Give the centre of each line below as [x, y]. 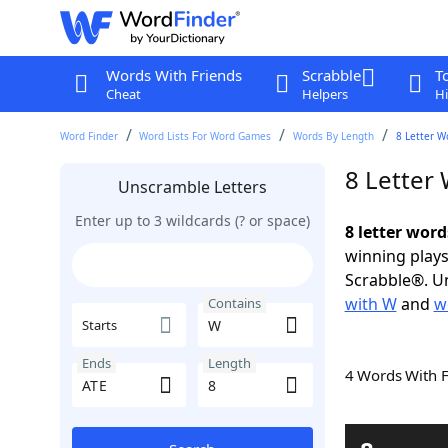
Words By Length [334, 136]
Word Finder [88, 136]
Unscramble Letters [192, 187]
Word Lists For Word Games [205, 136]
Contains [234, 303]
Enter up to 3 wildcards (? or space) [192, 220]
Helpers [324, 94]
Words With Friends [173, 75]
